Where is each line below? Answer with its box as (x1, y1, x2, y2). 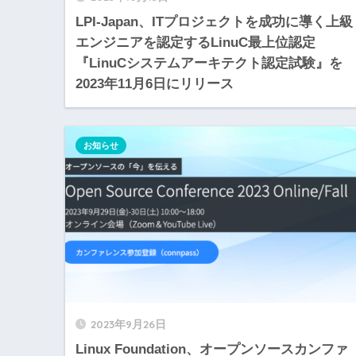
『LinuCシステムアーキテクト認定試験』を (75, 56, 342, 72)
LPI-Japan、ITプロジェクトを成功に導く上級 (75, 14, 353, 30)
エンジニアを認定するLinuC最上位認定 (75, 35, 315, 51)
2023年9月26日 (91, 316, 166, 331)
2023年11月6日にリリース (75, 76, 234, 92)
